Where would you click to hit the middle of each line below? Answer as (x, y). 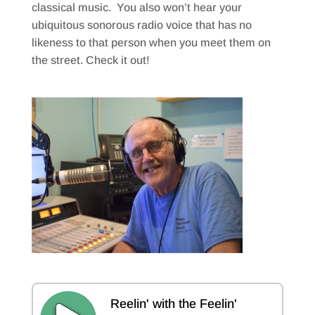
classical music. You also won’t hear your (136, 7)
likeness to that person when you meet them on (151, 43)
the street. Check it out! (90, 60)
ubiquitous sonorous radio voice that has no (141, 25)
